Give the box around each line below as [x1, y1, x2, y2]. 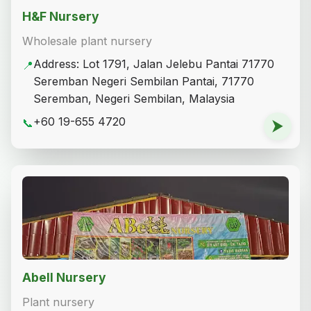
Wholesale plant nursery [22, 34, 152, 49]
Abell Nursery [22, 270, 106, 285]
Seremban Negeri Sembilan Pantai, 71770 [33, 74, 254, 89]
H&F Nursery [22, 9, 99, 24]
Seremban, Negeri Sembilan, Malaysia [33, 92, 235, 106]
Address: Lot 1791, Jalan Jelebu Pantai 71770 [33, 57, 274, 72]
